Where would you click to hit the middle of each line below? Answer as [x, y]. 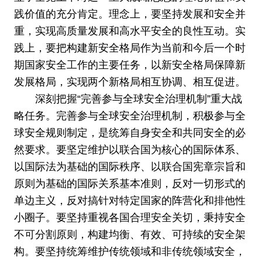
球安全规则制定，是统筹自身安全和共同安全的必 [130, 133]
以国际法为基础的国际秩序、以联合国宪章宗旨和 [130, 167]
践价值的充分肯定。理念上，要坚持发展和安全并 [130, 14]
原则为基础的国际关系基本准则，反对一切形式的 [130, 184]
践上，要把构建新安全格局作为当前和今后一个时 [130, 48]
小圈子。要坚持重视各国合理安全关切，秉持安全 [130, 218]
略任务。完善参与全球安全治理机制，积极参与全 [130, 116]
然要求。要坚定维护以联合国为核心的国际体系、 [130, 150]
